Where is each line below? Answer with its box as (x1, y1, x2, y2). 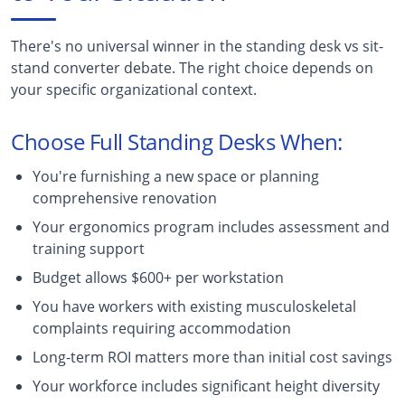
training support (33, 238, 145, 259)
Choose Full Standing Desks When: (11, 126, 343, 156)
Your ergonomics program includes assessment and (33, 216, 390, 237)
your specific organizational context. (11, 79, 257, 99)
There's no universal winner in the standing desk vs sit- (11, 35, 383, 56)
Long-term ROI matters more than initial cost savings (33, 346, 392, 367)
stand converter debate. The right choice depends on (11, 57, 373, 78)
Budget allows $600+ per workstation (33, 267, 284, 287)
